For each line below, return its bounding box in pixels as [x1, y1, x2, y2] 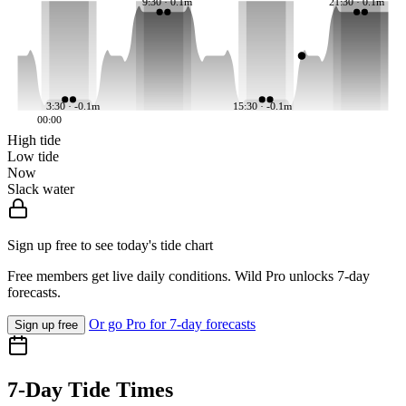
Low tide [7, 149, 59, 165]
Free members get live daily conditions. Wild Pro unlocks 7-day [7, 268, 370, 285]
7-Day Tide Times [7, 378, 173, 402]
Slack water [7, 181, 74, 198]
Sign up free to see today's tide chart [7, 237, 213, 254]
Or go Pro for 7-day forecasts [89, 316, 256, 333]
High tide [7, 132, 61, 149]
